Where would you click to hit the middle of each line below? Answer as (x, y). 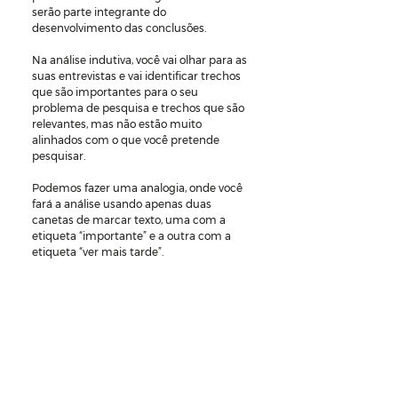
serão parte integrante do (100, 12)
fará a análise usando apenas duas (123, 203)
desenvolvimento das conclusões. (119, 28)
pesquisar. (59, 155)
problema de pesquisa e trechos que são (139, 107)
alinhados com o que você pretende (127, 139)
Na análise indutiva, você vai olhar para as (141, 60)
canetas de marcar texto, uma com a (130, 219)
